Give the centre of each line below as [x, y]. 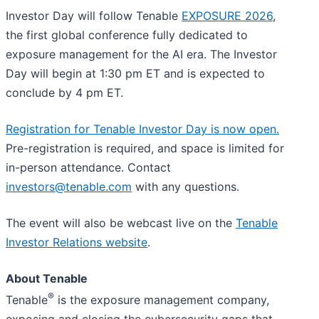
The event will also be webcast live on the [121, 223]
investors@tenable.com [69, 186]
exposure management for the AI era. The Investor [141, 54]
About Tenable [47, 278]
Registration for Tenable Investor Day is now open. [142, 129]
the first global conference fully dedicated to [127, 35]
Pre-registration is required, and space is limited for [145, 148]
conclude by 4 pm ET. [64, 92]
